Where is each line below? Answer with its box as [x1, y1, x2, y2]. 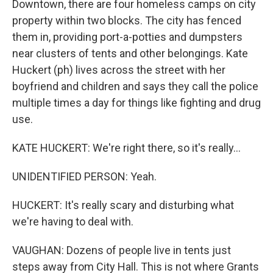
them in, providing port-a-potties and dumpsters [12, 30, 243, 43]
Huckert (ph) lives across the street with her [12, 63, 225, 76]
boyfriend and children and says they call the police [12, 80, 258, 93]
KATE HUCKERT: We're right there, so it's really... [12, 141, 241, 154]
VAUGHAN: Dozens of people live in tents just [12, 244, 231, 257]
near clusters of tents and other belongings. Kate [12, 47, 248, 60]
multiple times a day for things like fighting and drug [12, 96, 261, 109]
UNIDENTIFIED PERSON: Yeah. [12, 170, 157, 183]
